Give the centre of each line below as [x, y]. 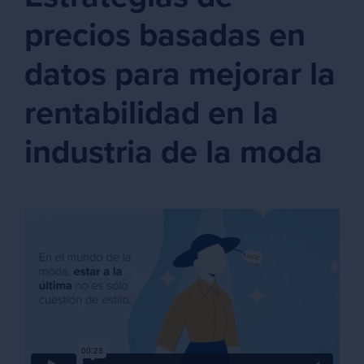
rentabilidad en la [152, 113]
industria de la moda [173, 152]
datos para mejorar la [180, 74]
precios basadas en [165, 35]
